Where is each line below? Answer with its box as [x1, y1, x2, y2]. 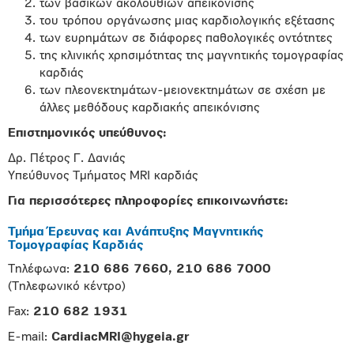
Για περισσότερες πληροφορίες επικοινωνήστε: [8, 195, 288, 208]
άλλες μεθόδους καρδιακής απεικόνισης [40, 102, 259, 115]
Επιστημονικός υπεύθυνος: [8, 127, 167, 140]
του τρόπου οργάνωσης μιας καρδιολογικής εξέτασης [40, 15, 334, 28]
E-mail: [8, 331, 51, 344]
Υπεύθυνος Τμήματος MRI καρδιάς [8, 170, 198, 183]
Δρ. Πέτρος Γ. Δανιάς [8, 153, 125, 165]
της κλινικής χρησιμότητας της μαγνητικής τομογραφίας [40, 50, 343, 62]
